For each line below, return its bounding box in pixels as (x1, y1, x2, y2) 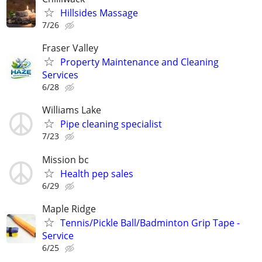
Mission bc (42, 153, 89, 166)
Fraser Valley (42, 42, 98, 55)
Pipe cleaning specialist (60, 118, 162, 131)
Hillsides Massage (60, 6, 138, 20)
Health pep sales (60, 167, 133, 180)
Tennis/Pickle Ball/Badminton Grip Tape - (60, 216, 240, 229)
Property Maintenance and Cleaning (60, 56, 219, 69)
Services (42, 68, 78, 82)
